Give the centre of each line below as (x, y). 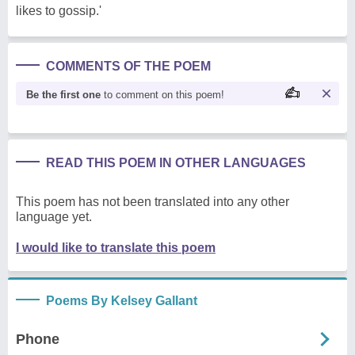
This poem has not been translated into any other (153, 201)
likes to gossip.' (59, 10)
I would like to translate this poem (116, 247)
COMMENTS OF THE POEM (128, 66)
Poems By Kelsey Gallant (122, 300)
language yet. (54, 216)
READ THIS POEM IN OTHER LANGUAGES (176, 162)
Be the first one (63, 94)
